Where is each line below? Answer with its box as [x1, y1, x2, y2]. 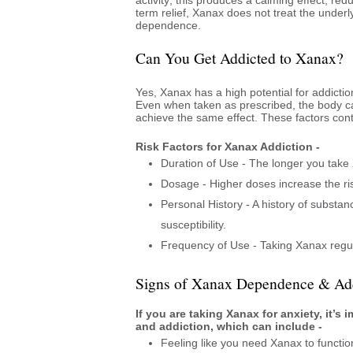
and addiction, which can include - [136, 319, 322, 333]
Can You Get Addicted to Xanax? [136, 46, 344, 69]
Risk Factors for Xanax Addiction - [136, 139, 320, 153]
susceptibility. [161, 217, 226, 231]
